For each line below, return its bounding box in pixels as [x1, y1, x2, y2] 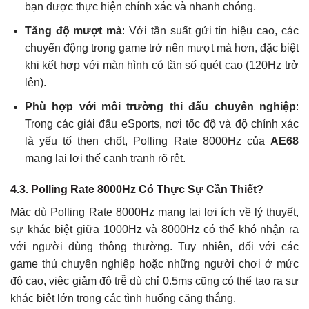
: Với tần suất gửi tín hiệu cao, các [122, 25, 299, 37]
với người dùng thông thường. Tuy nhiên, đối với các [10, 241, 299, 253]
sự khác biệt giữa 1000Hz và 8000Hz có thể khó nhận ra [10, 223, 299, 236]
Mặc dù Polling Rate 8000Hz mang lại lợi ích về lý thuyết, [10, 206, 299, 219]
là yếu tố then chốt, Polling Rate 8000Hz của [24, 134, 270, 147]
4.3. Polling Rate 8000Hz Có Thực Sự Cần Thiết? [10, 183, 263, 196]
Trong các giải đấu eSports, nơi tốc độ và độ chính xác [24, 117, 299, 130]
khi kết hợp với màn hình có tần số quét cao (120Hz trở [24, 59, 299, 72]
